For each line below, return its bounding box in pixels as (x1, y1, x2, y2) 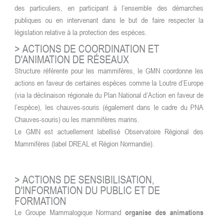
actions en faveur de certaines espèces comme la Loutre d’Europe (15, 78, 203, 88)
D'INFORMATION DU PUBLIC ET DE (15, 184, 160, 197)
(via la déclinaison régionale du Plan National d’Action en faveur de (15, 90, 203, 100)
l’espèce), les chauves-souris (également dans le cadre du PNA (15, 102, 203, 112)
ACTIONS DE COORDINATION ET (22, 42, 159, 55)
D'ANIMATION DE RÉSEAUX (15, 53, 129, 66)
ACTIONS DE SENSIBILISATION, (22, 173, 154, 186)
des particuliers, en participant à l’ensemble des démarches (15, 3, 203, 13)
